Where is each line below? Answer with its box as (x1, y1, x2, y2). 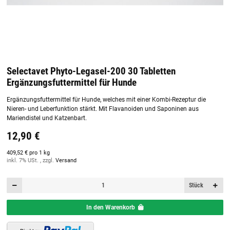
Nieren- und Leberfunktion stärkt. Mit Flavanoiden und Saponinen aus (7, 105, 199, 113)
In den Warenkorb (86, 203, 135, 211)
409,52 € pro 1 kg (7, 149, 50, 157)
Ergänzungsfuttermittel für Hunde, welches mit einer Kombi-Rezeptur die (7, 96, 206, 104)
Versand (55, 157, 76, 164)
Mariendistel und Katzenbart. (7, 114, 87, 122)
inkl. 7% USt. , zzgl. (7, 157, 55, 164)
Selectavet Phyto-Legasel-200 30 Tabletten (7, 66, 176, 78)
